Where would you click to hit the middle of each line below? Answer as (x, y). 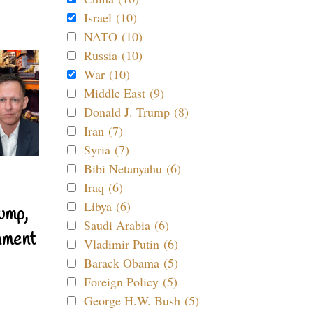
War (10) (107, 74)
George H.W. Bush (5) (141, 300)
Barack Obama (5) (131, 263)
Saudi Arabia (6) (126, 225)
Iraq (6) (103, 187)
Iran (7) (103, 131)
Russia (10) (113, 55)
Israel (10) (110, 17)
